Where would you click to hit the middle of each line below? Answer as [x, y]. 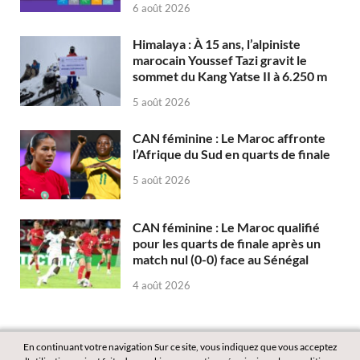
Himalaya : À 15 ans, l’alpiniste [217, 44]
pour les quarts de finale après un [227, 243]
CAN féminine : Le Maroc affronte [229, 138]
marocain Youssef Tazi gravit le [220, 60]
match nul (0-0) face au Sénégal [221, 260]
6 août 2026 [162, 8]
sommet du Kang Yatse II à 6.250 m [230, 76]
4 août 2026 [162, 286]
